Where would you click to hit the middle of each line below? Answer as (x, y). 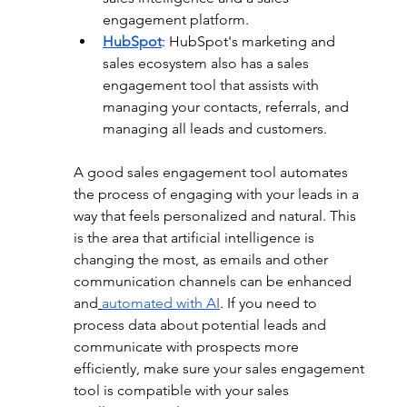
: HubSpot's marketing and (250, 41)
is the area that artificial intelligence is (195, 238)
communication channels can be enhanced (214, 281)
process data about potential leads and (201, 325)
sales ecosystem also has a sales (207, 63)
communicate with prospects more (188, 347)
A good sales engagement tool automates (212, 172)
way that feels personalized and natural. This (216, 216)
